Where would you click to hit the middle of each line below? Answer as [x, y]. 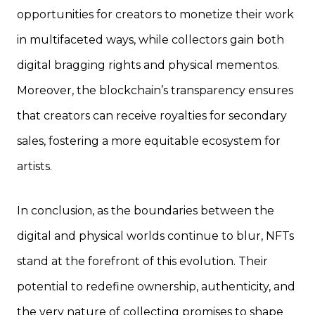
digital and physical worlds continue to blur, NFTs [155, 236]
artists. [34, 167]
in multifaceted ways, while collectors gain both [150, 40]
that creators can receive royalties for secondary [152, 116]
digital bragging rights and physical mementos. [148, 65]
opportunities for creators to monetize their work [155, 15]
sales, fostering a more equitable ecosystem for [149, 141]
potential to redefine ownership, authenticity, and [156, 287]
